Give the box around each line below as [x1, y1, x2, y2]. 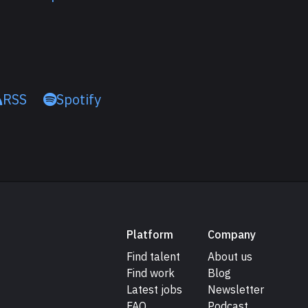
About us [208, 250, 252, 263]
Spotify [56, 90, 101, 109]
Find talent [126, 250, 180, 263]
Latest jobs [126, 283, 182, 296]
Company [208, 228, 256, 241]
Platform [126, 228, 173, 241]
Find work [126, 266, 175, 280]
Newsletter [208, 283, 264, 296]
